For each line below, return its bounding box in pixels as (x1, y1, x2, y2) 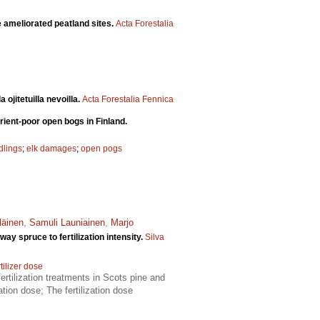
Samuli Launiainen (29, 217, 105, 229)
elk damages (26, 144, 76, 154)
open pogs (81, 144, 122, 154)
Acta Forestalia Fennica (82, 94, 174, 105)
